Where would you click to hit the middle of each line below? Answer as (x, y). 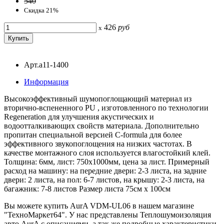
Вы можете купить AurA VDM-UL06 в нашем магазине (99, 205)
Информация (46, 81)
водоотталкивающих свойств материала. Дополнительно (101, 125)
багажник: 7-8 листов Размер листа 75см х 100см (87, 188)
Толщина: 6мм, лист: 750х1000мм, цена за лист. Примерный (107, 161)
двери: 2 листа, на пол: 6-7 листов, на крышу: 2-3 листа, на (104, 179)
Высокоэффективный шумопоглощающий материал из (98, 98)
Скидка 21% (41, 10)
